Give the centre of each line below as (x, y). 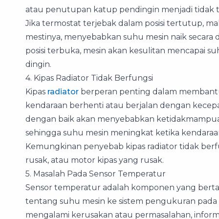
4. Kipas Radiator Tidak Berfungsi (89, 78)
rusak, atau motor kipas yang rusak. (95, 160)
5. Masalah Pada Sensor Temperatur (96, 174)
